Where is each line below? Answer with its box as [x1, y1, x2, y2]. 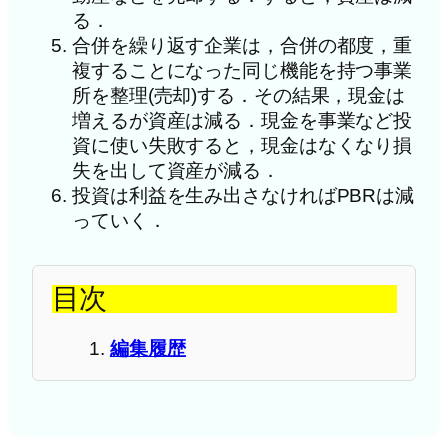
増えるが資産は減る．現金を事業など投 [72, 109, 413, 131]
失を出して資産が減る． [72, 159, 280, 181]
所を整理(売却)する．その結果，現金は [72, 84, 406, 106]
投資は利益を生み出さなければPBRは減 [72, 184, 415, 206]
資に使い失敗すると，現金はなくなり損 [72, 134, 413, 156]
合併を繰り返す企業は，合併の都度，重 [72, 34, 413, 56]
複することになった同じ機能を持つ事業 [72, 59, 413, 81]
